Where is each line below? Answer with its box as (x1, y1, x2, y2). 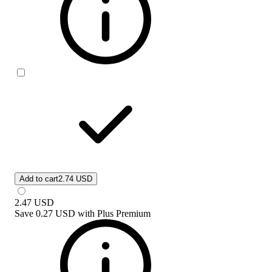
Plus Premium (97, 208, 151, 219)
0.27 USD (36, 208, 75, 219)
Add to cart (19, 174, 58, 183)
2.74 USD (58, 174, 92, 183)
